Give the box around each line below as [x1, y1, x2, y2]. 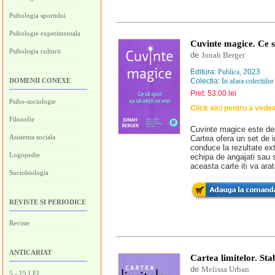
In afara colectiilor [222, 77, 274, 85]
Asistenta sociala [9, 133, 55, 141]
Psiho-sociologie [9, 98, 56, 105]
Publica [218, 68, 239, 76]
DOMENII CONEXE [9, 77, 71, 84]
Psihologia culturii [9, 47, 61, 55]
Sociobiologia [9, 169, 48, 176]
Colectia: [190, 77, 222, 85]
